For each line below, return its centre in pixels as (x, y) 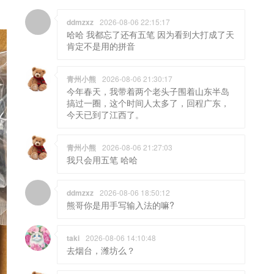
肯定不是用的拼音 (101, 46)
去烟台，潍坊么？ (101, 250)
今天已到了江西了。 (105, 115)
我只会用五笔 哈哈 (102, 160)
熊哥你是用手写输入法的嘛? (120, 205)
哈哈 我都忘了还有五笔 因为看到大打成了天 (150, 35)
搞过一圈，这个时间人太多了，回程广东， (148, 103)
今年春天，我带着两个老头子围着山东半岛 (148, 91)
